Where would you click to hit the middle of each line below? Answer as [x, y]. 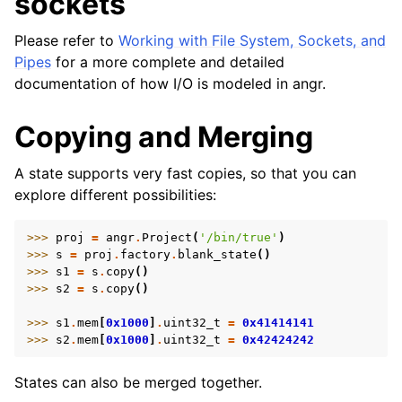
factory [145, 254]
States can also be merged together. [138, 382]
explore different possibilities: [115, 195]
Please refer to [66, 40]
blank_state [217, 254]
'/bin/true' [239, 237]
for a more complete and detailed [168, 62]
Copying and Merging [164, 137]
